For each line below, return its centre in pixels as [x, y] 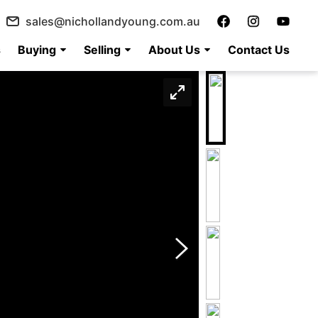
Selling [102, 50]
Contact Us [259, 50]
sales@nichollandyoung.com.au [113, 21]
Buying [37, 50]
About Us [174, 50]
